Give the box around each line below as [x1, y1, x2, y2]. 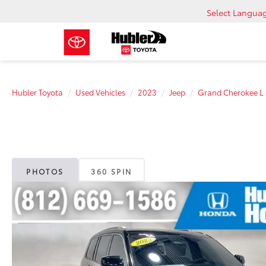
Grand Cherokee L [198, 87, 264, 97]
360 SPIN [91, 166, 132, 176]
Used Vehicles [75, 87, 125, 97]
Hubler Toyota [12, 87, 63, 97]
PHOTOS [26, 166, 64, 176]
